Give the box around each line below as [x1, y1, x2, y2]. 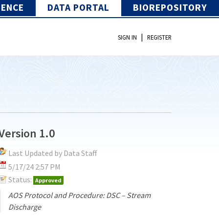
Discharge [8, 201, 42, 212]
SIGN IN [118, 33, 137, 42]
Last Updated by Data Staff [8, 148, 97, 158]
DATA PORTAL [47, 1, 109, 13]
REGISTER [147, 33, 172, 42]
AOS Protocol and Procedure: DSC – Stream [8, 190, 151, 200]
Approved [35, 176, 62, 184]
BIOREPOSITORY [133, 1, 207, 13]
